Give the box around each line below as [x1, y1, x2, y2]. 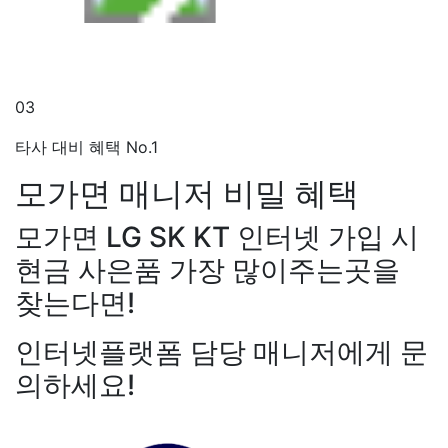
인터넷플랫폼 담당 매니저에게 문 [15, 334, 428, 369]
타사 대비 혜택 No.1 [15, 136, 158, 157]
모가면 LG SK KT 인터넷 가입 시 [15, 219, 419, 254]
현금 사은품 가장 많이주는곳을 [15, 252, 400, 287]
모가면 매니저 [15, 173, 223, 213]
